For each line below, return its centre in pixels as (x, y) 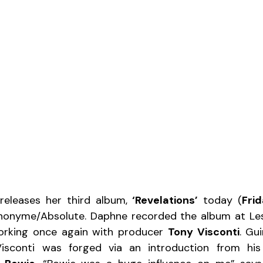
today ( (220, 200)
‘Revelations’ (165, 200)
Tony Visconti (203, 232)
